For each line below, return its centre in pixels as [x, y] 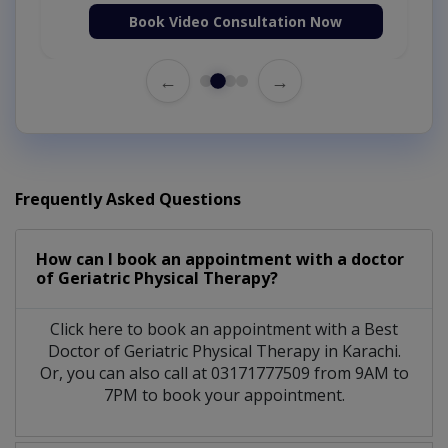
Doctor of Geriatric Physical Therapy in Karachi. [224, 351]
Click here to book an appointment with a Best [224, 329]
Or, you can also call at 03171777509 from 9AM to [224, 373]
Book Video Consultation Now [236, 22]
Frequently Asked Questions [128, 199]
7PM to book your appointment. [224, 395]
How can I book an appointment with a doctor [220, 259]
